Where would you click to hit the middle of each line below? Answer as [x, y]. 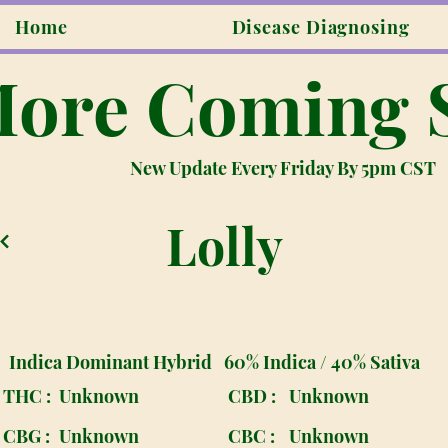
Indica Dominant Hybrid [110, 362]
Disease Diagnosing [320, 27]
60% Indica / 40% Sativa [322, 362]
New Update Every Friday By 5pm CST [283, 168]
